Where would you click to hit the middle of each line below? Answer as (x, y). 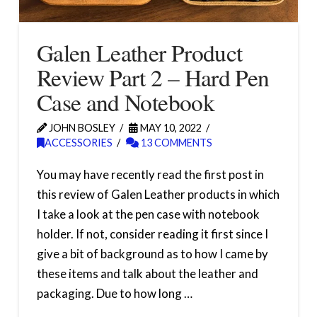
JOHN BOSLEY (81, 127)
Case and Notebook (126, 102)
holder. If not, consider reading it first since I (152, 234)
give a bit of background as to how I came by (152, 253)
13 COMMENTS (175, 142)
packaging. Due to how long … (114, 293)
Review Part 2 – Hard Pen (153, 77)
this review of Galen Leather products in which (158, 194)
